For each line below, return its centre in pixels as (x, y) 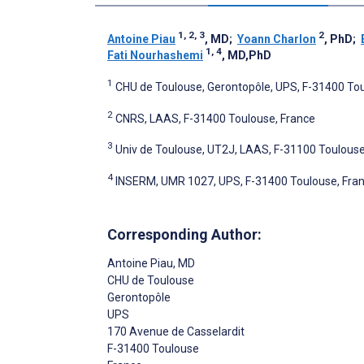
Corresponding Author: (184, 234)
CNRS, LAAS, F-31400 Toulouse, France (215, 118)
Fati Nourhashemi (155, 55)
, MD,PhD (247, 55)
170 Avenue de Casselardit (176, 331)
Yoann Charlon (277, 39)
